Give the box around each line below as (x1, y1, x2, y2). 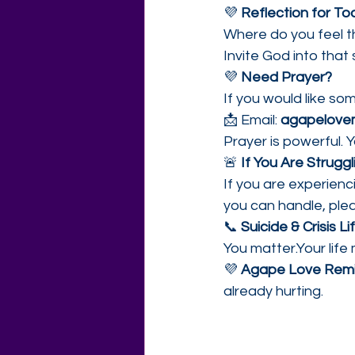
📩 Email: (223, 113, 281, 128)
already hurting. (223, 284, 323, 299)
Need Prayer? (241, 70, 332, 85)
